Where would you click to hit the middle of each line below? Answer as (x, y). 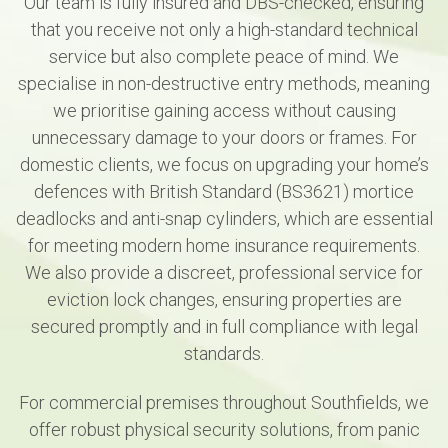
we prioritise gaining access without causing (224, 110)
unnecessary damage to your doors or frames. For (224, 137)
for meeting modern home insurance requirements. (224, 245)
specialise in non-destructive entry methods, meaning (224, 83)
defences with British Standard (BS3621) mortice (224, 191)
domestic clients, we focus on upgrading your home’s (224, 164)
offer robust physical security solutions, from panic (224, 430)
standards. (224, 353)
